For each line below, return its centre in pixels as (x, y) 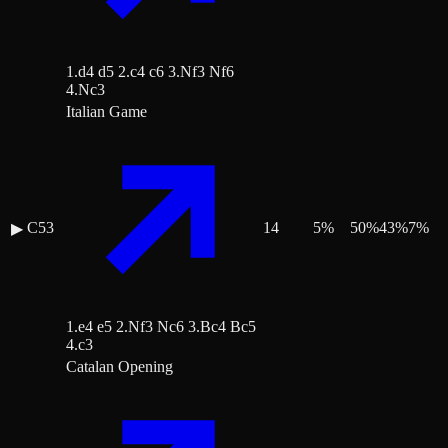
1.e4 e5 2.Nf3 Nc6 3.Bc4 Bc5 (161, 327)
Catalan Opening (119, 367)
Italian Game (106, 112)
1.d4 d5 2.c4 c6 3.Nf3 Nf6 (150, 72)
